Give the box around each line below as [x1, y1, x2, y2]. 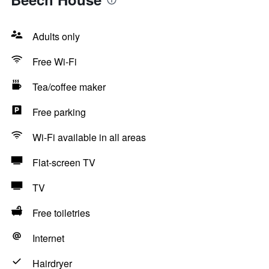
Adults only [32, 29, 80, 43]
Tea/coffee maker [32, 80, 106, 94]
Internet [32, 231, 64, 245]
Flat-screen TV [32, 156, 95, 169]
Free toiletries [32, 206, 90, 220]
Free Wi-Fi [32, 55, 77, 68]
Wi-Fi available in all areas [32, 130, 146, 144]
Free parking [32, 105, 86, 119]
